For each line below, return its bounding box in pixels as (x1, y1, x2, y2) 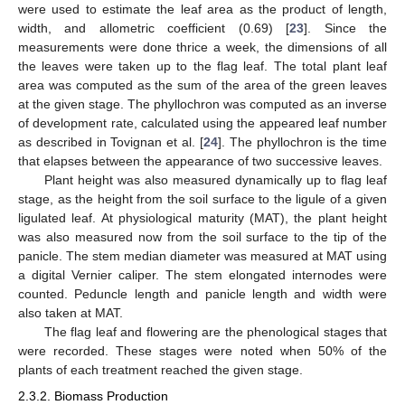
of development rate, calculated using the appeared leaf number (18, 116, 387, 131)
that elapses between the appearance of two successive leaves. (18, 154, 382, 169)
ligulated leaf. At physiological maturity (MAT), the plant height (18, 211, 387, 226)
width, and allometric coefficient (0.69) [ (18, 21, 290, 36)
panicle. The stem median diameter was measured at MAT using (18, 249, 387, 264)
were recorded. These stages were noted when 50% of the (18, 344, 387, 359)
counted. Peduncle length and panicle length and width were (18, 287, 387, 302)
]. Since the (304, 21, 388, 36)
